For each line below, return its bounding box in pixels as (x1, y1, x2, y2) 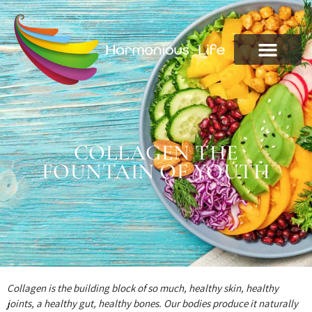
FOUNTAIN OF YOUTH (41, 157, 271, 185)
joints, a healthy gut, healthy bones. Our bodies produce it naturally (7, 296, 298, 310)
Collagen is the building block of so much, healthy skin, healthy (7, 281, 279, 295)
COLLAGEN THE (73, 139, 239, 166)
